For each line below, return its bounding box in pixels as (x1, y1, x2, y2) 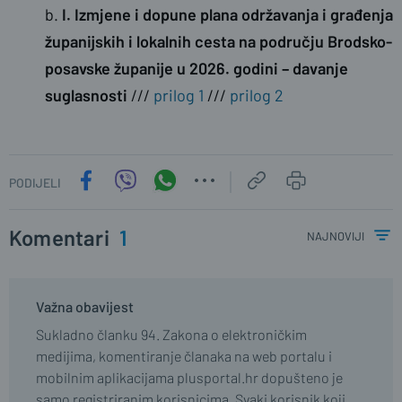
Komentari (9, 224, 114, 251)
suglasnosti (45, 85, 127, 106)
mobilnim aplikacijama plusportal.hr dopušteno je (36, 369, 343, 387)
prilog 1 (153, 85, 204, 106)
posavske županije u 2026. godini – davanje (45, 58, 348, 79)
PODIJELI (9, 174, 61, 190)
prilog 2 (230, 85, 284, 106)
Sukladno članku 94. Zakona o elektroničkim (36, 326, 307, 344)
